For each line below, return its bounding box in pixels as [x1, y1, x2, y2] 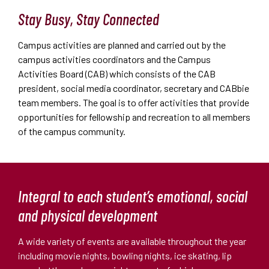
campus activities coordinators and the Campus [18, 53, 211, 65]
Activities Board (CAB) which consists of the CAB [18, 67, 216, 79]
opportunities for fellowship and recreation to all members [18, 110, 250, 122]
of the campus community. [18, 125, 125, 137]
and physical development [18, 205, 157, 225]
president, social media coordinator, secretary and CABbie [18, 82, 249, 94]
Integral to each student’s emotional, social [18, 186, 247, 205]
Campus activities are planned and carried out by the [18, 38, 226, 50]
